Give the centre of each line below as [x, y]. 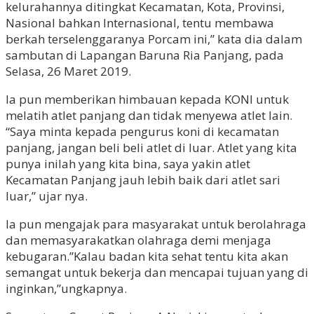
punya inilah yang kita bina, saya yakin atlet [128, 164]
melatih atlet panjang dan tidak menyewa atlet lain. [149, 116]
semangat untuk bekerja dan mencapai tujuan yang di [157, 273]
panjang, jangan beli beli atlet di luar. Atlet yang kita [151, 148]
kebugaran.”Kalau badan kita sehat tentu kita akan [147, 257]
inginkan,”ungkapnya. [66, 289]
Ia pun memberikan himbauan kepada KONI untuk [147, 100]
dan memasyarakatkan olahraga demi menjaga [138, 240]
